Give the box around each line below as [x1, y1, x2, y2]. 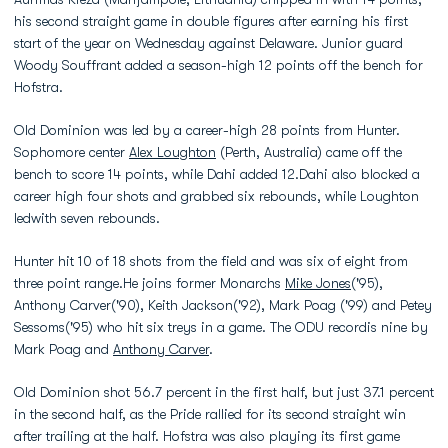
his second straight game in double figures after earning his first [14, 13, 408, 29]
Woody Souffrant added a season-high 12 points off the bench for [14, 57, 423, 73]
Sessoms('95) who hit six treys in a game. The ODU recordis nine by [14, 319, 428, 335]
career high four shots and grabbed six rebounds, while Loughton [14, 188, 419, 204]
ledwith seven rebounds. [14, 210, 160, 226]
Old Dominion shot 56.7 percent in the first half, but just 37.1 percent [14, 384, 434, 400]
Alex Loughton [129, 144, 216, 160]
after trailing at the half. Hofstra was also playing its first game [14, 428, 400, 444]
